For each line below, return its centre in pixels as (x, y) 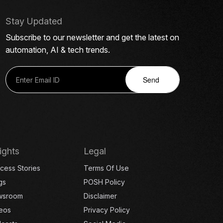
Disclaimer (101, 196)
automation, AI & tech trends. (58, 50)
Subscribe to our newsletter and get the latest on (92, 38)
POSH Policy (105, 182)
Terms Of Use (107, 168)
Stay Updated (34, 21)
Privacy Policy (107, 210)
